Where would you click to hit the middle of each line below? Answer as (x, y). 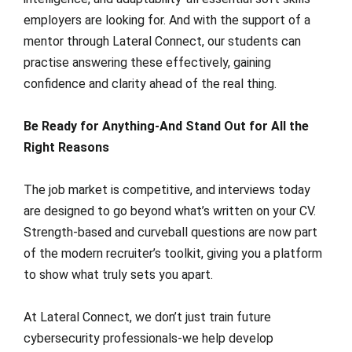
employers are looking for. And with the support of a (167, 20)
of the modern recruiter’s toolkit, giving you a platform (173, 253)
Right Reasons (66, 147)
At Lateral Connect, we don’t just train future (147, 317)
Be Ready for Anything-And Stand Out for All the (166, 126)
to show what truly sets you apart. (118, 275)
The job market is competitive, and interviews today (167, 190)
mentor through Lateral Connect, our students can (162, 41)
